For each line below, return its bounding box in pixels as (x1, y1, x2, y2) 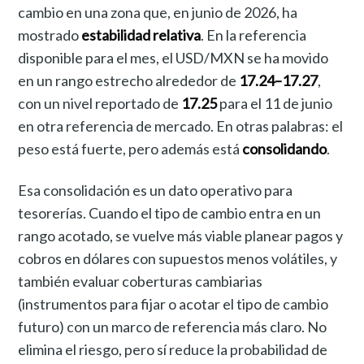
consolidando (242, 140, 327, 158)
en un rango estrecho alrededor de (18, 71, 240, 90)
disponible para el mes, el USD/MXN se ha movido (18, 49, 329, 67)
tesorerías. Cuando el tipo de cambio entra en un (18, 204, 322, 223)
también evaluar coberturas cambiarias (18, 272, 263, 291)
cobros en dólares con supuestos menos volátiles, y (18, 249, 338, 268)
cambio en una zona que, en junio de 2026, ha (18, 3, 298, 22)
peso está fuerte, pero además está (18, 140, 243, 158)
